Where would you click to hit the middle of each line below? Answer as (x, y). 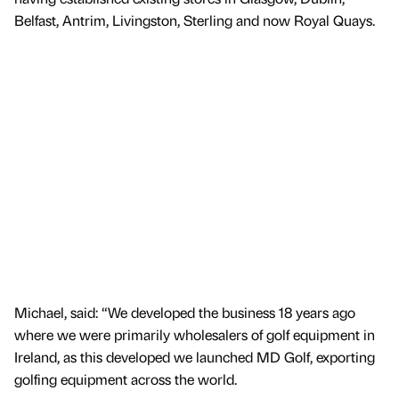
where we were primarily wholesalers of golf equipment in (195, 334)
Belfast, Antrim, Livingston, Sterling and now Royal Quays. (195, 20)
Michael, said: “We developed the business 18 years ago (185, 312)
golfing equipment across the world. (126, 379)
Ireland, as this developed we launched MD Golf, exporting (195, 356)
